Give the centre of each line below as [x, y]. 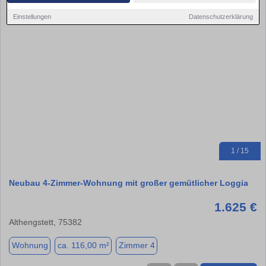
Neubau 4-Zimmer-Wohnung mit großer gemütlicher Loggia [129, 183]
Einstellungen [32, 16]
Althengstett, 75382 [45, 222]
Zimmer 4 [137, 246]
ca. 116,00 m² [83, 246]
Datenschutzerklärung [221, 16]
